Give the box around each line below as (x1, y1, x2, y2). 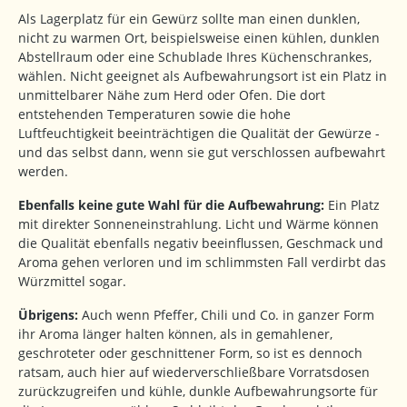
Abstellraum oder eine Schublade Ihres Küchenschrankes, (18, 48, 372, 66)
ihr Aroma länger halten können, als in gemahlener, (18, 325, 333, 343)
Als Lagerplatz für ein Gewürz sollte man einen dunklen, (18, 10, 360, 28)
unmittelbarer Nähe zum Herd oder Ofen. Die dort (18, 86, 325, 104)
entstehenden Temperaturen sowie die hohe (18, 105, 291, 124)
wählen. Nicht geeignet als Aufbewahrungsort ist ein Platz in (18, 67, 387, 85)
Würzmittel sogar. (18, 273, 126, 291)
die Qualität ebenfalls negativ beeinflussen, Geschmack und (18, 234, 383, 253)
